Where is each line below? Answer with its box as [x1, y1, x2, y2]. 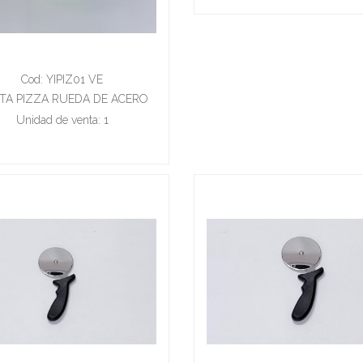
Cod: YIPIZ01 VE [21, 72, 103, 86]
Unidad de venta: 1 [15, 113, 109, 126]
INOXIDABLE [28, 111, 96, 125]
